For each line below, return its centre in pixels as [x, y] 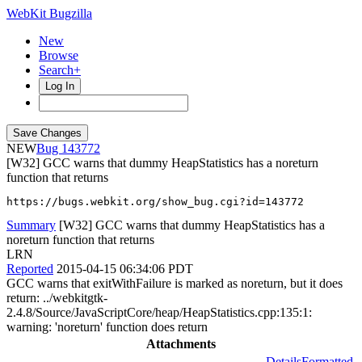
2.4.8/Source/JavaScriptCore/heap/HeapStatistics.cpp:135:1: [159, 312]
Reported [30, 269]
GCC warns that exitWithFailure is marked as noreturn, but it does [175, 283]
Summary [31, 225]
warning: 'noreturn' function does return [107, 327]
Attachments [181, 344]
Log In [60, 86]
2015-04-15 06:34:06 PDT [125, 269]
